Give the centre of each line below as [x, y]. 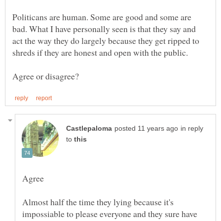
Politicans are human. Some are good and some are [102, 17]
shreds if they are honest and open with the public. [100, 53]
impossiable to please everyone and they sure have [110, 213]
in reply [192, 128]
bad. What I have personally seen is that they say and [104, 29]
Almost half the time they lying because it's [98, 202]
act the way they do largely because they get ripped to [106, 41]
